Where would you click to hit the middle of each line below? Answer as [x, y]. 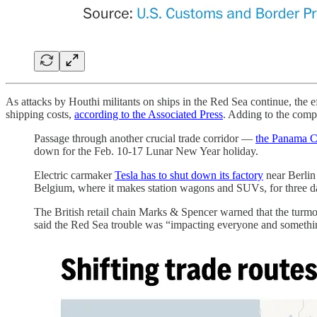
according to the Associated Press [149, 114]
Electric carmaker [74, 175]
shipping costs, [40, 114]
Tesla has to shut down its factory [189, 175]
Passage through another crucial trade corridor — [145, 138]
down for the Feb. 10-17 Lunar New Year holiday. [146, 151]
